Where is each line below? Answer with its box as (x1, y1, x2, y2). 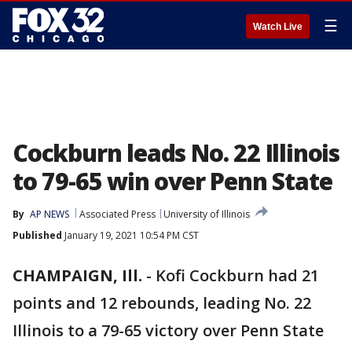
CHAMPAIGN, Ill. (13, 265, 142, 286)
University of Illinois (163, 207, 250, 221)
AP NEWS (30, 207, 69, 221)
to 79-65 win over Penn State (13, 165, 332, 197)
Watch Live (253, 21, 302, 32)
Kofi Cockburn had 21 (156, 265, 319, 286)
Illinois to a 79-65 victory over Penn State (13, 320, 324, 341)
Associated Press (79, 207, 156, 221)
